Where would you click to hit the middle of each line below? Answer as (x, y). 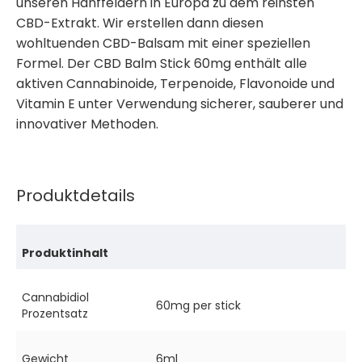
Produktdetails (76, 196)
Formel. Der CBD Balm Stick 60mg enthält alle (162, 63)
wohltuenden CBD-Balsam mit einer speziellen (163, 43)
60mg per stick (198, 305)
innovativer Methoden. (87, 124)
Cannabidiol (55, 297)
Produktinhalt (65, 253)
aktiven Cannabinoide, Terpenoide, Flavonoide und (175, 84)
